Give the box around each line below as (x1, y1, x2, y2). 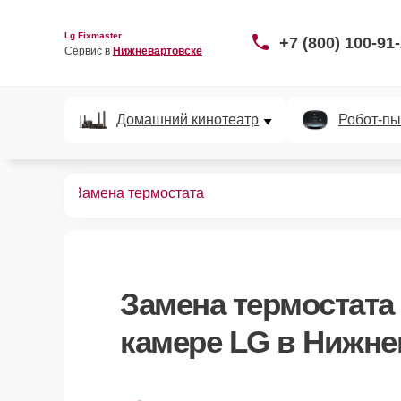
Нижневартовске (113, 44, 202, 57)
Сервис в (64, 44, 113, 57)
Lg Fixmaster (64, 30, 122, 40)
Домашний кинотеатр (116, 112, 259, 127)
